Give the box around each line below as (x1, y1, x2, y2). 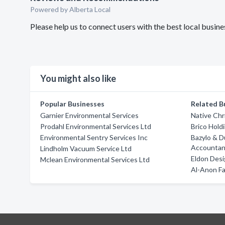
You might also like (40, 73, 116, 84)
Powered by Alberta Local (30, 5, 110, 14)
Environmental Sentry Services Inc (40, 133, 148, 142)
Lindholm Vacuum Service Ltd (40, 144, 132, 153)
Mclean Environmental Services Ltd (40, 155, 150, 164)
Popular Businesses (40, 99, 104, 108)
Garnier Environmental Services (40, 111, 139, 120)
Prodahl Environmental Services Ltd (40, 122, 151, 131)
